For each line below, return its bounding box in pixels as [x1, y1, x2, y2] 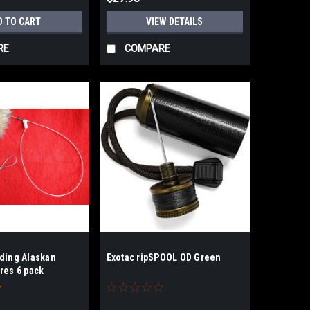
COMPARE [124, 42, 170, 54]
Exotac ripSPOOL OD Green [106, 252, 221, 264]
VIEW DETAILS [146, 15, 203, 27]
